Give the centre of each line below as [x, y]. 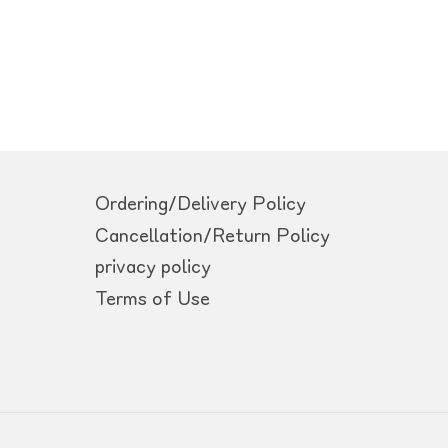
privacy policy [152, 268]
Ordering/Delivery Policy [200, 205]
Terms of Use [152, 299]
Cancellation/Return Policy [212, 236]
